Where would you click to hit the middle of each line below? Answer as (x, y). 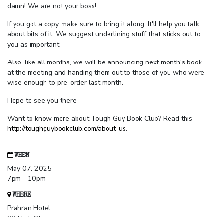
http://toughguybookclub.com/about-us (67, 129)
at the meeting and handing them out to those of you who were (106, 73)
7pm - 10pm (26, 179)
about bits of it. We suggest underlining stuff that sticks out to (104, 34)
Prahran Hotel (29, 208)
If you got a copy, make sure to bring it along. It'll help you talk (103, 24)
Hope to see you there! (43, 101)
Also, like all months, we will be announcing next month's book (105, 62)
